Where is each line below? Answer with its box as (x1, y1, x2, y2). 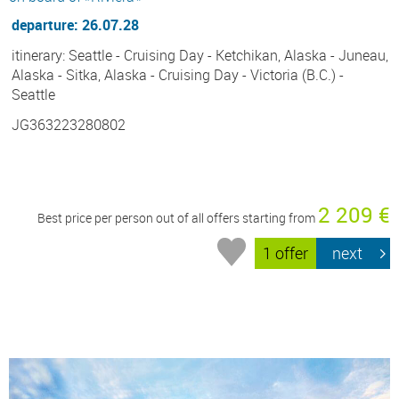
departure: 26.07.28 (12, 14, 139, 35)
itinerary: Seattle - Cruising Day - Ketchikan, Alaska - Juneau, (12, 45, 388, 65)
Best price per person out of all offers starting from (37, 208, 318, 226)
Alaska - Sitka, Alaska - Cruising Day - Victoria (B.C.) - (12, 64, 344, 85)
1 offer (263, 242, 309, 265)
